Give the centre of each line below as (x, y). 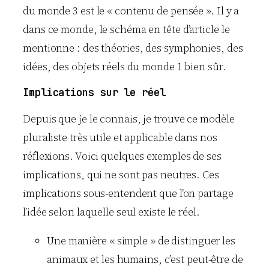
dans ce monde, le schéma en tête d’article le (126, 29)
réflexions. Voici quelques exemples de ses (122, 156)
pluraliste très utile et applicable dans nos (120, 137)
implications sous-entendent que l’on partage (128, 193)
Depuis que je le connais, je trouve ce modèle (129, 119)
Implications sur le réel (94, 93)
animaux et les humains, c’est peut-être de (145, 259)
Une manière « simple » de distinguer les (141, 240)
